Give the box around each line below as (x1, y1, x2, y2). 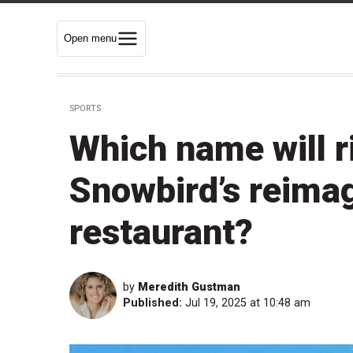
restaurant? (69, 211, 253, 254)
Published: (123, 296, 182, 310)
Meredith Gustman (138, 281, 240, 295)
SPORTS (69, 103, 101, 114)
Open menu (64, 32, 117, 44)
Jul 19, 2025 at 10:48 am (185, 296, 310, 310)
